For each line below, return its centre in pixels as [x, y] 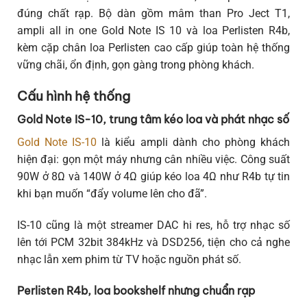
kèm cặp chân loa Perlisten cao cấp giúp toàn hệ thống [153, 47]
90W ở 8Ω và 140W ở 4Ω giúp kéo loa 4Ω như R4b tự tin [153, 176]
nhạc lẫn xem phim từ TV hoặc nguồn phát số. [129, 259]
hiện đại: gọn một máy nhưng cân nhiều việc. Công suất [153, 159]
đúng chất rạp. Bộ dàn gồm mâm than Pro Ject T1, [153, 13]
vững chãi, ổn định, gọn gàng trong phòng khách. [136, 64]
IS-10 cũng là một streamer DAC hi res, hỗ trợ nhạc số [153, 225]
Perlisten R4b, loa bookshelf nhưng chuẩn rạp [136, 290]
